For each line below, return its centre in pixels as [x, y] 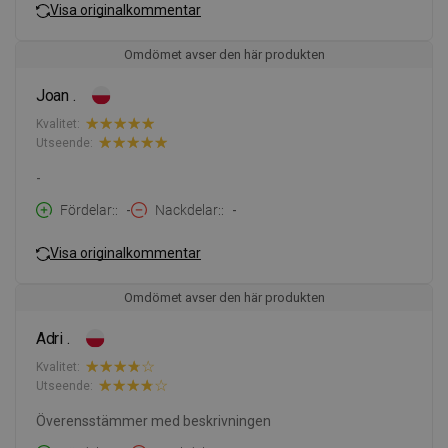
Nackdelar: [188, 210]
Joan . [56, 96]
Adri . [53, 339]
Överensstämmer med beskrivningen [153, 421]
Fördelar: [87, 210]
